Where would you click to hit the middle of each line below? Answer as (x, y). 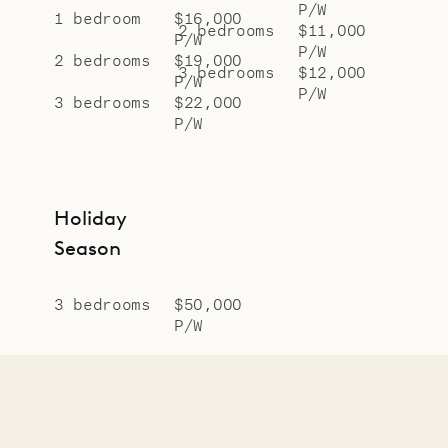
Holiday (90, 217)
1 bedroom (97, 17)
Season (87, 247)
